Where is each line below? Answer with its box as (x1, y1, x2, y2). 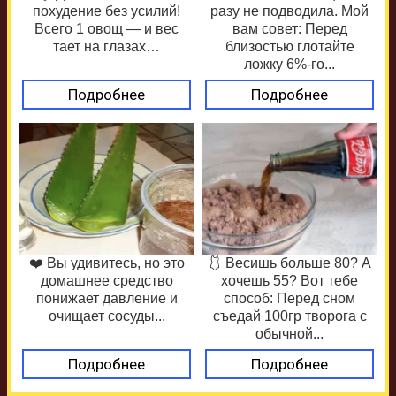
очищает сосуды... (48, 308, 165, 324)
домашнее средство (40, 273, 173, 289)
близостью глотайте (225, 39, 354, 55)
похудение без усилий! (33, 4, 180, 19)
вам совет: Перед (232, 21, 347, 37)
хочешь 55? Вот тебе (221, 273, 358, 289)
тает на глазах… (53, 39, 160, 55)
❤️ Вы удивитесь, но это (28, 255, 185, 271)
